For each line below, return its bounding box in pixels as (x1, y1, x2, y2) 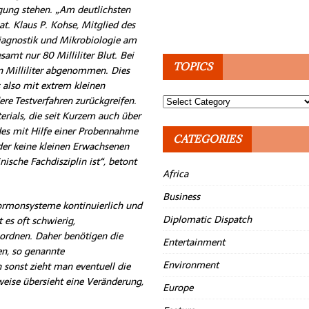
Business (163, 189, 201, 204)
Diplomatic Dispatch (163, 212, 252, 227)
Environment (163, 257, 219, 272)
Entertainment (163, 235, 226, 250)
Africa (163, 166, 189, 181)
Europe (163, 280, 194, 295)
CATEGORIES (173, 132, 242, 146)
